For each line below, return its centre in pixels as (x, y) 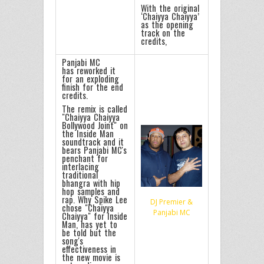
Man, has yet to (90, 224)
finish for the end (93, 87)
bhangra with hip (91, 183)
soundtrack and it (93, 141)
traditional (80, 174)
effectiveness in (89, 249)
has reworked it (89, 71)
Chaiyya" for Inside (95, 216)
